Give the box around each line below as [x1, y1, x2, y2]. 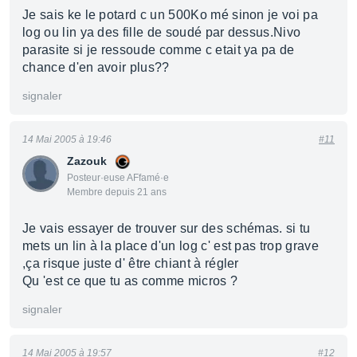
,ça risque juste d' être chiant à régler [22, 257, 239, 270]
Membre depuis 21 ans [67, 186, 167, 198]
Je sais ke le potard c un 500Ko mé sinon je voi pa [22, 8, 319, 22]
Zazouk [67, 155, 107, 167]
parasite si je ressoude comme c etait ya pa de [22, 43, 295, 57]
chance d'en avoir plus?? [22, 61, 170, 74]
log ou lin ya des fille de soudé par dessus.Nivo [22, 25, 301, 39]
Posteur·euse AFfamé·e [67, 172, 169, 183]
